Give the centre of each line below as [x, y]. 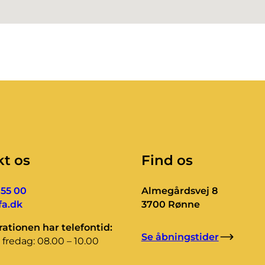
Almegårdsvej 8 [179, 191]
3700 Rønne [170, 205]
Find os [167, 161]
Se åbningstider [180, 237]
